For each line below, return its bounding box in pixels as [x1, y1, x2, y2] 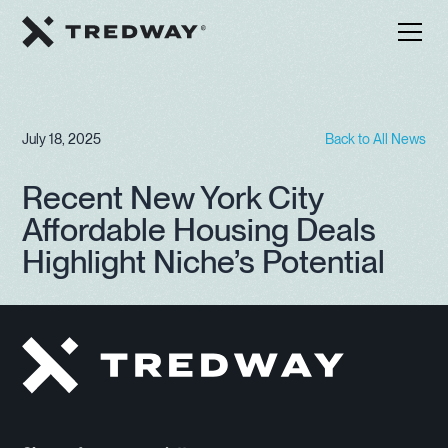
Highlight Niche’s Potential [22, 242, 386, 281]
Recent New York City [22, 178, 324, 217]
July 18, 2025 [22, 131, 102, 147]
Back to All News [324, 131, 426, 147]
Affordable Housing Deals [22, 210, 377, 249]
